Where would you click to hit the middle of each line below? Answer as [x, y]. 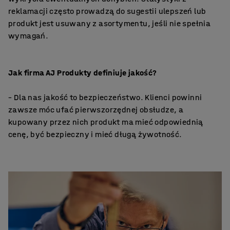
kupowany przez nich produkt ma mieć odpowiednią [106, 122]
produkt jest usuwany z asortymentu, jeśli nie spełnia [110, 23]
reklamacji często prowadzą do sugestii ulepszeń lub [107, 11]
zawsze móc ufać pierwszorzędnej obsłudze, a [96, 109]
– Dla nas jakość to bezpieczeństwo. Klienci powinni [105, 97]
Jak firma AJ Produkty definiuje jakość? [83, 72]
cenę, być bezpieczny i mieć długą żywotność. [95, 134]
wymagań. [28, 35]
